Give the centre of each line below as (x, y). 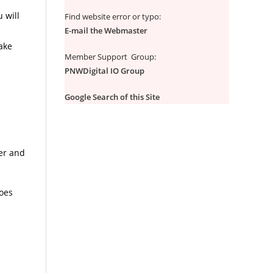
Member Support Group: (110, 57)
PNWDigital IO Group (105, 71)
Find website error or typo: (113, 17)
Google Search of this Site (112, 97)
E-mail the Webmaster (106, 31)
